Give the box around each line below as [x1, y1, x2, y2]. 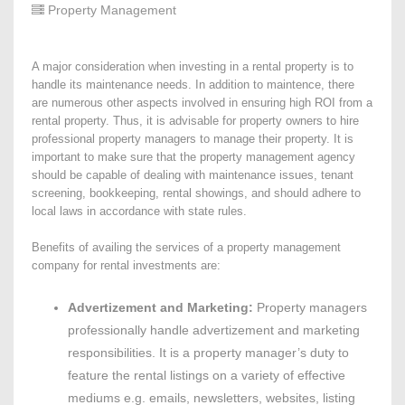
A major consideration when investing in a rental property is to [32, 60, 353, 74]
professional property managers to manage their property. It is [32, 132, 353, 146]
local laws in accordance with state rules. [32, 204, 247, 219]
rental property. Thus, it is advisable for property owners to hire [32, 114, 359, 128]
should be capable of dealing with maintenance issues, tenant [32, 168, 353, 183]
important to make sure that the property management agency [32, 150, 355, 165]
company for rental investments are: [32, 259, 221, 273]
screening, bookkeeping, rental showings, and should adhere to [32, 186, 361, 201]
